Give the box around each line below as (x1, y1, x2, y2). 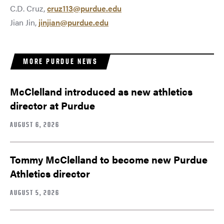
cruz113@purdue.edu (47, 2, 121, 14)
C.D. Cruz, (10, 2, 47, 14)
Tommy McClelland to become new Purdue (10, 151, 207, 166)
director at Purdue (10, 97, 95, 112)
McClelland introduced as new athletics (10, 83, 192, 98)
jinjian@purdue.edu (38, 16, 108, 28)
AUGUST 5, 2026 (10, 187, 59, 196)
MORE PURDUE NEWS (23, 56, 98, 66)
